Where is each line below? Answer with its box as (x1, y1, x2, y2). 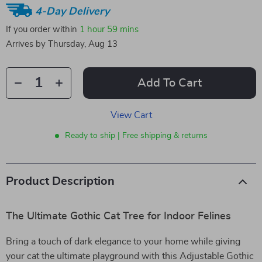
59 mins (107, 25, 139, 34)
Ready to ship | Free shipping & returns (64, 132, 208, 140)
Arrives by (6, 40, 48, 49)
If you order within (6, 25, 80, 34)
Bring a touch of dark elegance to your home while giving (6, 237, 240, 246)
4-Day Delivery (35, 6, 109, 17)
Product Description (6, 175, 115, 187)
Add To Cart (137, 77, 202, 89)
